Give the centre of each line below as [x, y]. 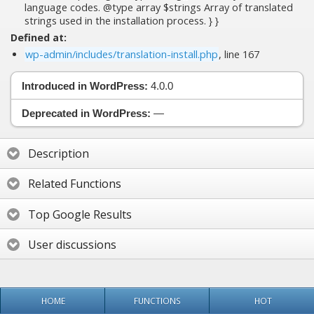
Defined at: [39, 37]
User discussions [72, 244]
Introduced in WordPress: [85, 86]
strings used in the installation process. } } [122, 20]
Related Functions [75, 184]
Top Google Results [80, 214]
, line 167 [239, 54]
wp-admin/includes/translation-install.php [122, 54]
